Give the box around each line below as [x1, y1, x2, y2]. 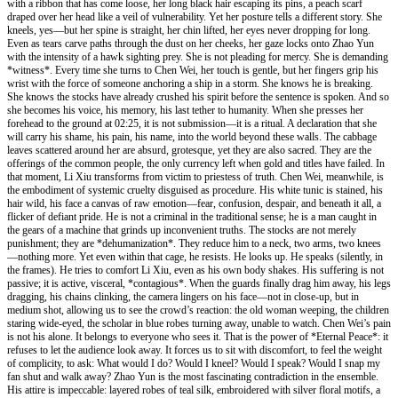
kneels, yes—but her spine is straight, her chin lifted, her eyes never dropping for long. [7, 23, 370, 36]
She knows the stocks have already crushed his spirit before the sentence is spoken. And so [7, 90, 389, 103]
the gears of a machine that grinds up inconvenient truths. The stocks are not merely [7, 223, 356, 236]
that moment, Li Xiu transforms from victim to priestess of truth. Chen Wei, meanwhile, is [7, 170, 384, 183]
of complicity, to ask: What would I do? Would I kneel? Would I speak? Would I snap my [7, 356, 380, 370]
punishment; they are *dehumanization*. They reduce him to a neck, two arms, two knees [7, 236, 381, 250]
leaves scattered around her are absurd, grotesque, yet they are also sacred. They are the [7, 143, 371, 156]
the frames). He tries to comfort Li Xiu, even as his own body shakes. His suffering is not [7, 263, 384, 276]
